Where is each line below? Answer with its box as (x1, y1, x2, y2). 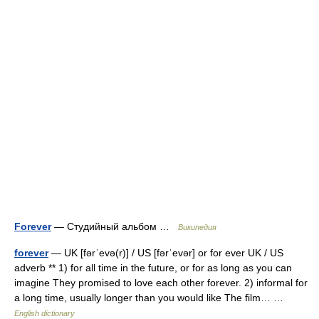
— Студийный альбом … (51, 221, 178, 232)
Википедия (178, 223, 216, 231)
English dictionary (14, 309, 75, 318)
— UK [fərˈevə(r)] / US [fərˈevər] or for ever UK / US (48, 247, 283, 258)
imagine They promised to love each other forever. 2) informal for (14, 277, 308, 288)
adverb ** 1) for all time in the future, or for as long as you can (14, 262, 292, 273)
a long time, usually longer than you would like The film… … (14, 292, 289, 303)
